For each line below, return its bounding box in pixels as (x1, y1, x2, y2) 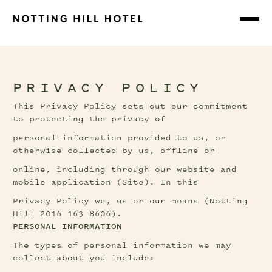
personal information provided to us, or (13, 134, 226, 142)
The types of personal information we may (13, 242, 232, 250)
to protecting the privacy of (13, 115, 166, 123)
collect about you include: (13, 254, 155, 262)
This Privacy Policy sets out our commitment (13, 103, 248, 110)
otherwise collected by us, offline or (13, 147, 216, 155)
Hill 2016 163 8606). (13, 210, 123, 218)
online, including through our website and (13, 166, 237, 174)
